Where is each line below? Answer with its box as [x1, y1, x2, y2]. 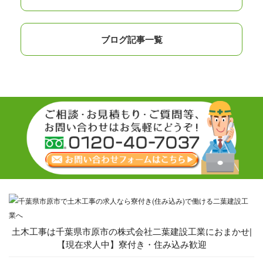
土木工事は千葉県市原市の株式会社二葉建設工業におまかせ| [11, 225, 252, 237]
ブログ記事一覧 [100, 33, 163, 46]
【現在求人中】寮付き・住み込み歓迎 [56, 238, 207, 250]
